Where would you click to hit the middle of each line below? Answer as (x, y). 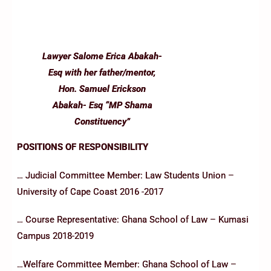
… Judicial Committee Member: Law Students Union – (126, 175)
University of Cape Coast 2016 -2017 (90, 191)
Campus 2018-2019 (55, 236)
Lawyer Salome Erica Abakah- (102, 57)
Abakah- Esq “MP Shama (102, 106)
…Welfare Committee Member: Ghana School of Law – (127, 264)
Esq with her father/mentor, (102, 73)
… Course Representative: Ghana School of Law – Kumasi (133, 220)
